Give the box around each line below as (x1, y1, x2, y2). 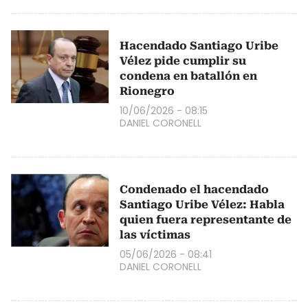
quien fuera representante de (120, 212, 291, 226)
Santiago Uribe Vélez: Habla (120, 197, 285, 211)
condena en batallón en (120, 69, 257, 82)
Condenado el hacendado (120, 182, 269, 196)
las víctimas (120, 228, 190, 241)
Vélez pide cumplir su (120, 54, 246, 67)
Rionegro (120, 84, 175, 98)
